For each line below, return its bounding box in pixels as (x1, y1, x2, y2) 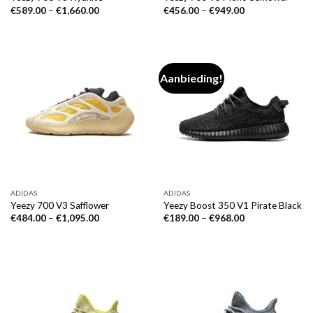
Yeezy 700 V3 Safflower (10, 199, 109, 211)
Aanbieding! (160, 71, 224, 85)
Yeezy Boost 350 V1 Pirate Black (163, 199, 302, 211)
